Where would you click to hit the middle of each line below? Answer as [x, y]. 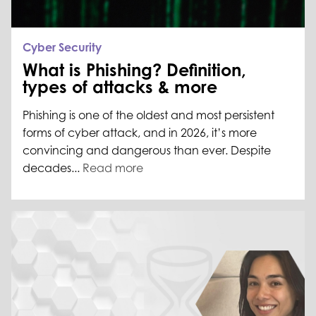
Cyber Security [62, 48]
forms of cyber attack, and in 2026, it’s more [140, 133]
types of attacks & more [120, 87]
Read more [113, 168]
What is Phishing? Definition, [134, 70]
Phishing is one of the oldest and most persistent [148, 115]
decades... [53, 168]
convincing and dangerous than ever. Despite [147, 151]
